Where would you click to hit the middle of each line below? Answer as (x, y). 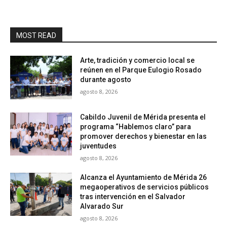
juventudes (99, 146)
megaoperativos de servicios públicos (145, 187)
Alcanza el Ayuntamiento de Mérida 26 (144, 177)
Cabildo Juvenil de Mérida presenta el (143, 117)
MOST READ (36, 35)
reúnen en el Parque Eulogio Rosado (141, 70)
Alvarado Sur (102, 206)
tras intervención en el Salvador (133, 196)
